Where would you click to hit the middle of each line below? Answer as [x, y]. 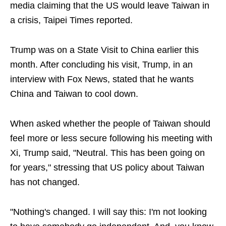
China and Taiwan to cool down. [74, 94]
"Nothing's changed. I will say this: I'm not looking [108, 212]
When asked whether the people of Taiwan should [110, 124]
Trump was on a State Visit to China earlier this [104, 50]
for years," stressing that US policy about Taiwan [107, 167]
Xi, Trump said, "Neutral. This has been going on [107, 153]
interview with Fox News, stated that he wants [102, 79]
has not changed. [45, 182]
